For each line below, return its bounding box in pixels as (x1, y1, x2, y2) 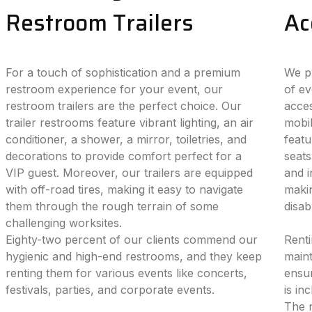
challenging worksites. (6, 216, 123, 230)
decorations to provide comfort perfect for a (6, 149, 242, 163)
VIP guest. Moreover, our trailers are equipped (6, 166, 253, 180)
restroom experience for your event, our (6, 82, 224, 96)
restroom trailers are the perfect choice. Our (6, 99, 242, 113)
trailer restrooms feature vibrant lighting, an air (6, 116, 254, 130)
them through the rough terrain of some (6, 199, 219, 213)
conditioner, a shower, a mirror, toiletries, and (6, 132, 247, 146)
